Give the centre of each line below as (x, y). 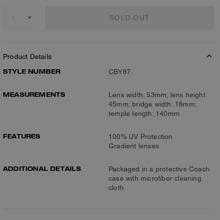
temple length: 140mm (144, 113)
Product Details (27, 56)
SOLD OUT (130, 17)
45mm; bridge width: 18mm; (152, 104)
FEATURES (22, 136)
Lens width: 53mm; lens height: (158, 95)
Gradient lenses (134, 146)
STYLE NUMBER (32, 71)
